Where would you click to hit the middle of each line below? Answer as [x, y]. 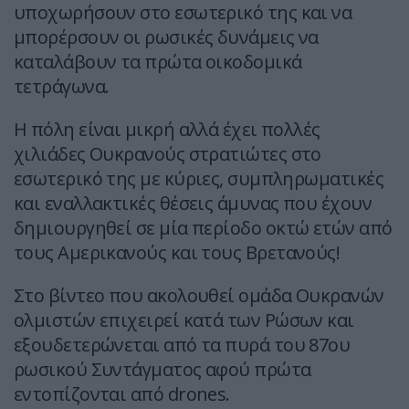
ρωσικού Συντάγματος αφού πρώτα [163, 370]
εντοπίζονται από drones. [122, 394]
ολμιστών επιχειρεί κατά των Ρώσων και [184, 320]
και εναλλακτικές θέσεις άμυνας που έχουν [193, 204]
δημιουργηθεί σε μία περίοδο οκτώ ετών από [203, 228]
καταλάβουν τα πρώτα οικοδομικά [158, 62]
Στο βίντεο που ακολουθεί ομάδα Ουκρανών [199, 296]
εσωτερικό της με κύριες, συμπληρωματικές [199, 179]
